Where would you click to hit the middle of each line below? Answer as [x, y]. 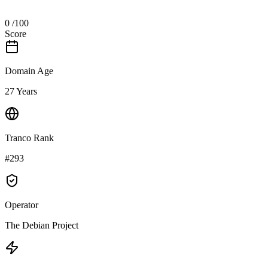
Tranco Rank [29, 138]
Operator [22, 205]
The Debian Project [42, 225]
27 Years [21, 91]
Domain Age [29, 71]
